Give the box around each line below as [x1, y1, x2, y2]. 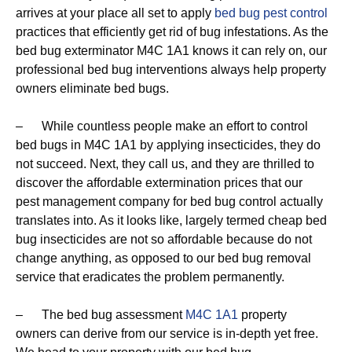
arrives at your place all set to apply [16, 6, 214, 20]
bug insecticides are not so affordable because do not [16, 233, 312, 246]
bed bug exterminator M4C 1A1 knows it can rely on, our [16, 44, 327, 57]
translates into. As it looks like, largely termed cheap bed [16, 214, 327, 227]
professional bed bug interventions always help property [16, 63, 326, 76]
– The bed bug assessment [16, 308, 185, 321]
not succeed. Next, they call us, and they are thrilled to [16, 157, 314, 170]
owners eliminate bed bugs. [16, 82, 169, 95]
